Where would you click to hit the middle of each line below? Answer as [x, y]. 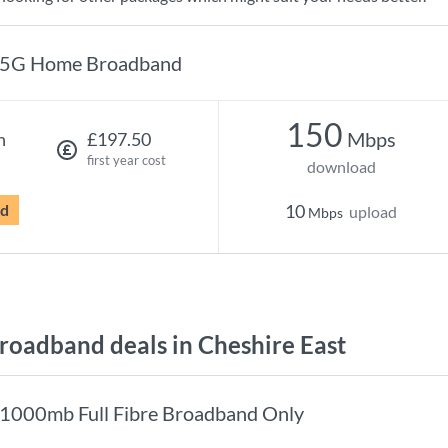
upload [373, 211]
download [341, 166]
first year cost [126, 160]
